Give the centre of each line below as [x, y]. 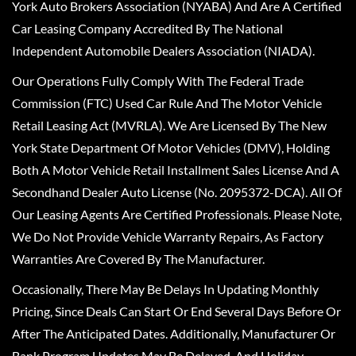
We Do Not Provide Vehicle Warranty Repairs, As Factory [168, 236]
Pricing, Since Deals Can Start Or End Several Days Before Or [176, 311]
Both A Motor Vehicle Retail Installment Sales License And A [176, 169]
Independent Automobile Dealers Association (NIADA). [163, 50]
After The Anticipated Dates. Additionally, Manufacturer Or [174, 333]
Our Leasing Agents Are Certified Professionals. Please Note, [177, 214]
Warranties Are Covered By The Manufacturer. [138, 258]
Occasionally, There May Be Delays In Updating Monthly [165, 288]
